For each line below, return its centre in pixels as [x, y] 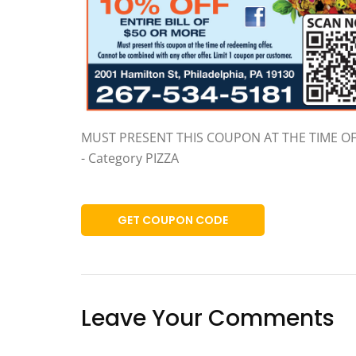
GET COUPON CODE [173, 221]
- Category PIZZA [130, 159]
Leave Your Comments [208, 319]
